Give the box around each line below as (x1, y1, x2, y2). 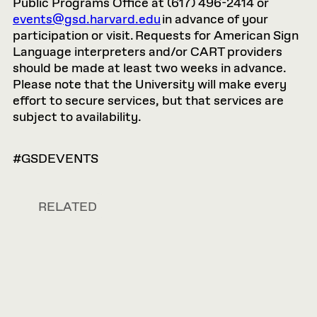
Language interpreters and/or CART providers (13, 44, 282, 61)
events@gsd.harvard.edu (13, 11, 161, 28)
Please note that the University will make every (13, 76, 287, 93)
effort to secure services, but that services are (13, 93, 284, 110)
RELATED (38, 198, 97, 216)
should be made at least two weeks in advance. (13, 60, 287, 77)
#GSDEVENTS (13, 151, 98, 168)
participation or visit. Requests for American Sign (13, 28, 299, 45)
